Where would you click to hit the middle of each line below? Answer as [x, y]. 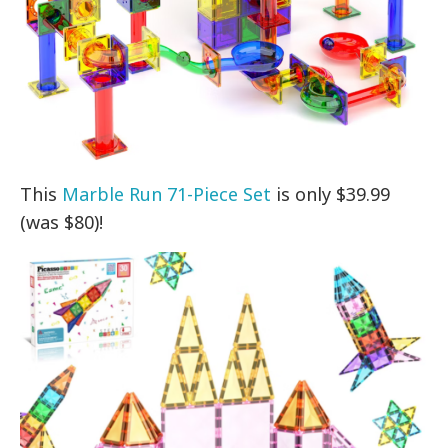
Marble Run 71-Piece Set [167, 193]
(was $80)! [62, 221]
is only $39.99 [331, 193]
